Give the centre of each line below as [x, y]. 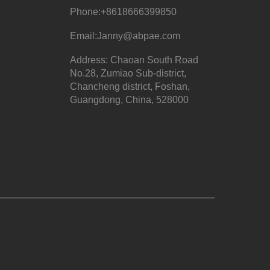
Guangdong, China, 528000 [129, 100]
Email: [83, 36]
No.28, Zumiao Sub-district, [128, 73]
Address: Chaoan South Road [134, 60]
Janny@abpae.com [138, 36]
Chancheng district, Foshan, [130, 86]
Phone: [85, 12]
